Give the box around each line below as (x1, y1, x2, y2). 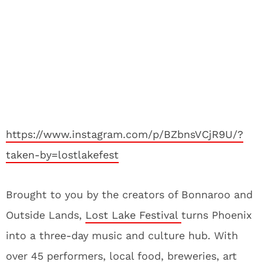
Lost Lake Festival (85, 209, 181, 221)
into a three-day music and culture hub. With (6, 229, 238, 242)
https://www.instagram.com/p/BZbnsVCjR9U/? (6, 128, 243, 140)
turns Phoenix (181, 209, 252, 221)
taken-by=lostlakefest (6, 149, 119, 161)
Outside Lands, (6, 209, 85, 221)
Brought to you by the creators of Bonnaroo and (6, 188, 253, 201)
